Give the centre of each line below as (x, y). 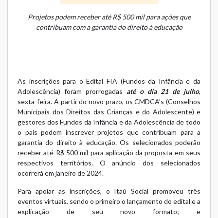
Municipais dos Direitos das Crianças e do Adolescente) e (109, 112)
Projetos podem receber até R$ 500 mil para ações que (109, 17)
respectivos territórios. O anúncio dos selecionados (109, 163)
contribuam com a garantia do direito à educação (109, 27)
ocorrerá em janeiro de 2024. (61, 173)
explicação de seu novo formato (98, 212)
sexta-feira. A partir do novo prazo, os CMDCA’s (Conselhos (109, 102)
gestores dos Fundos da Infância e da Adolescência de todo (109, 122)
